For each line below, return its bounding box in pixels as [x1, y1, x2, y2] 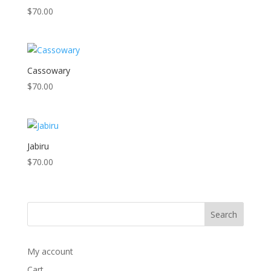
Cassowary [27, 65, 70, 77]
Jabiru [27, 140, 49, 152]
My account [27, 245, 73, 257]
